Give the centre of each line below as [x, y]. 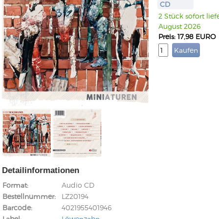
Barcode [17, 208]
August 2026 [179, 26]
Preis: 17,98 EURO [187, 36]
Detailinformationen [41, 170]
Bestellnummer [28, 196]
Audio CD [78, 185]
